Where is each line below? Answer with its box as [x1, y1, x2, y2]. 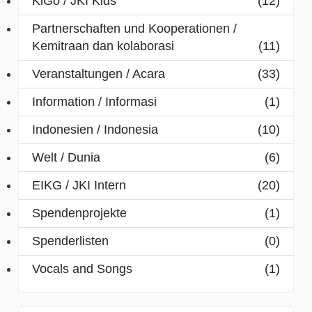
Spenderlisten [32, 234, 109, 249]
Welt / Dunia [32, 150, 101, 165]
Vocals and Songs [32, 262, 133, 276]
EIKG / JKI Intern [32, 178, 127, 193]
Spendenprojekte [32, 206, 127, 221]
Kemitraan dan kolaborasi [32, 39, 175, 54]
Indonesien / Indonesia [32, 123, 159, 137]
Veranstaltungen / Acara [32, 67, 166, 81]
